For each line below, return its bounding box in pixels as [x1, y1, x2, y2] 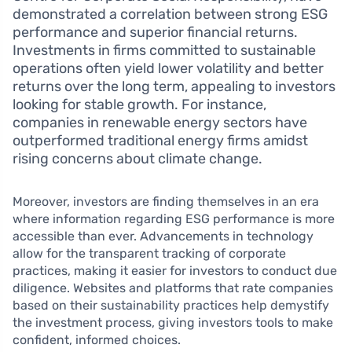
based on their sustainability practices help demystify [13, 298, 329, 313]
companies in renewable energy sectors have [13, 114, 307, 132]
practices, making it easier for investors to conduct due [13, 263, 337, 279]
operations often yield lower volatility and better [13, 60, 324, 78]
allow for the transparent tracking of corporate [13, 246, 286, 262]
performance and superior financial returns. [13, 24, 298, 42]
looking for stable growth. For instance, [13, 96, 266, 114]
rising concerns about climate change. [13, 150, 262, 168]
